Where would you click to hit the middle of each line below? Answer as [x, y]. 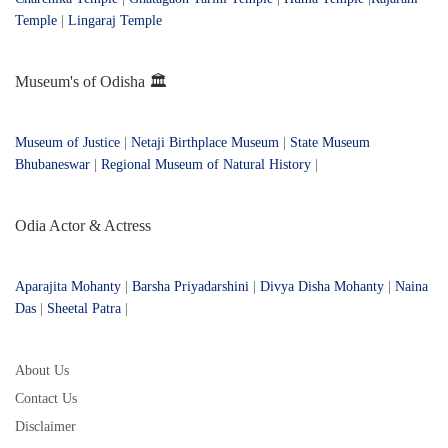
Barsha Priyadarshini [190, 286]
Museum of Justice [67, 142]
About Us [42, 370]
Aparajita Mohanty [68, 286]
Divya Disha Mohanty [322, 286]
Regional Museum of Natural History [208, 164]
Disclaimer [45, 426]
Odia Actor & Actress [83, 225]
